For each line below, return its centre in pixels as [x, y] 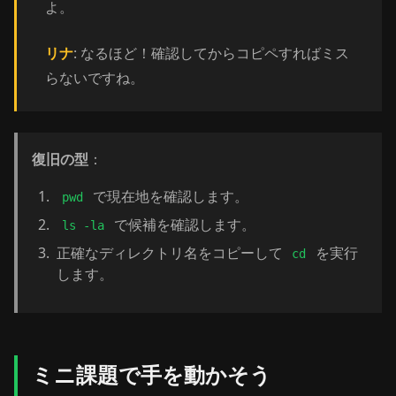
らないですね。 [95, 78]
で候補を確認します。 [183, 225]
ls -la [84, 225]
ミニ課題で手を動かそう [152, 374]
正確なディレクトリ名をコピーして [171, 253]
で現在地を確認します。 [168, 196]
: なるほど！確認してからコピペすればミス [211, 53]
